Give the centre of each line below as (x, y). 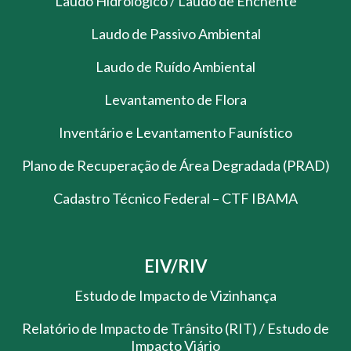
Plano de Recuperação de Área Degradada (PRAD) (175, 165)
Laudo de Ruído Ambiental (175, 66)
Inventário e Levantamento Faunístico (175, 132)
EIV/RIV (175, 266)
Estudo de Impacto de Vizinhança (175, 295)
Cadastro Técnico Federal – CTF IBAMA (175, 198)
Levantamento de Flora (175, 99)
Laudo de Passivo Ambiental (175, 33)
